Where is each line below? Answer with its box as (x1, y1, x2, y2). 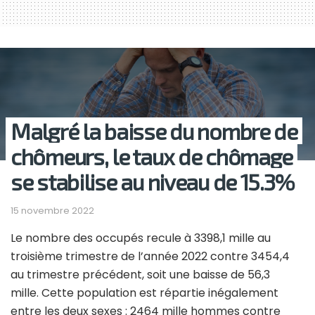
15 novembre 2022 (11, 203, 94, 217)
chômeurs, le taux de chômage (11, 143, 293, 170)
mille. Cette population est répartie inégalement (11, 284, 278, 301)
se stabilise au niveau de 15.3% (11, 168, 295, 195)
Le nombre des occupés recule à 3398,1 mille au (11, 229, 271, 246)
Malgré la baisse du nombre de (11, 117, 297, 145)
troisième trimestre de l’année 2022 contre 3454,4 (11, 247, 290, 264)
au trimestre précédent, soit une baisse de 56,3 (11, 266, 270, 283)
